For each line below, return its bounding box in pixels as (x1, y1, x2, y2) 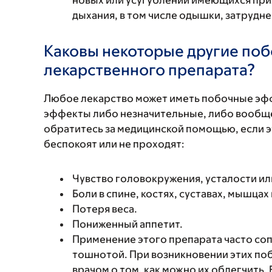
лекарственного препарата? (44, 60, 256, 78)
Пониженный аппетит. (72, 218, 183, 230)
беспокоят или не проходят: (44, 138, 185, 150)
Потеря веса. (72, 203, 137, 215)
